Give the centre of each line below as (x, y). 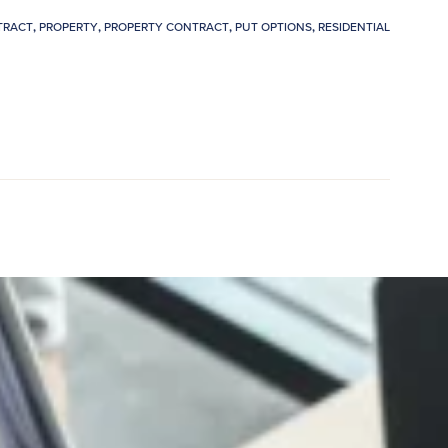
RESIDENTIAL (354, 26)
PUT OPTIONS (273, 26)
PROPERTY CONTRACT (166, 26)
